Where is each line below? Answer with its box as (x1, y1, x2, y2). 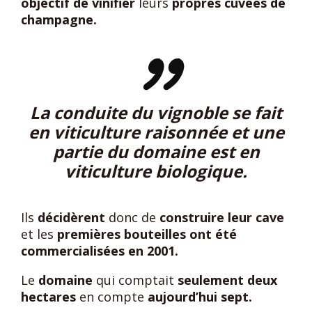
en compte (76, 288, 148, 305)
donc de (105, 209, 159, 226)
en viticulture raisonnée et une (28, 120, 284, 143)
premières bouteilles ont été (57, 226, 237, 242)
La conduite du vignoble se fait (30, 101, 282, 124)
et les (21, 226, 57, 242)
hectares (21, 288, 76, 305)
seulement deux (178, 272, 277, 288)
